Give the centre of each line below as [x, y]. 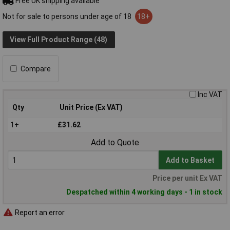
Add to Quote [115, 142]
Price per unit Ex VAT [187, 178]
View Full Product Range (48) [59, 40]
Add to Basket [190, 160]
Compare [36, 69]
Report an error [39, 213]
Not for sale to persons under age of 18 [68, 16]
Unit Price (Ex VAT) [91, 107]
